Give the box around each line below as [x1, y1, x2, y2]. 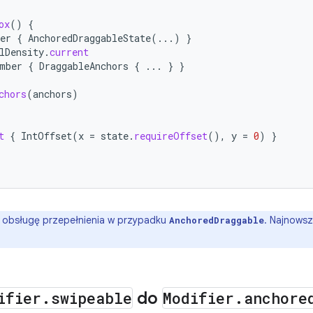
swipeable [51, 288, 132, 308]
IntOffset [21, 129, 72, 143]
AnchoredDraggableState [28, 31, 151, 45]
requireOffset [134, 129, 208, 143]
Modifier [163, 288, 234, 308]
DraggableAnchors [39, 59, 129, 73]
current [50, 45, 89, 59]
